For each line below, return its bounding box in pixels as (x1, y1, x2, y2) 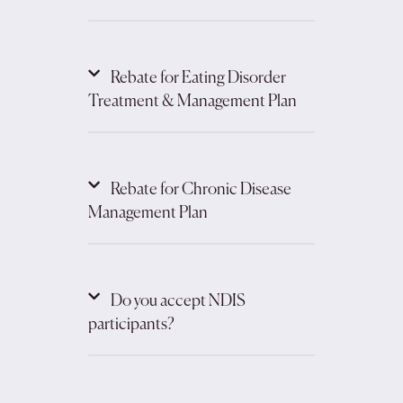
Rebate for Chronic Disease (110, 182, 291, 198)
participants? (87, 317, 175, 333)
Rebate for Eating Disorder (110, 70, 286, 86)
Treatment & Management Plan (87, 94, 297, 110)
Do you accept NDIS (110, 293, 246, 309)
